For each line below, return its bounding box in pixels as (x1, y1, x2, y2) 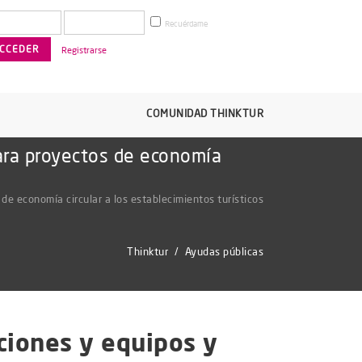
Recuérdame (163, 19, 208, 29)
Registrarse (61, 44, 107, 56)
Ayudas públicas (184, 244, 263, 258)
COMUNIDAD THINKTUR (146, 107, 263, 120)
